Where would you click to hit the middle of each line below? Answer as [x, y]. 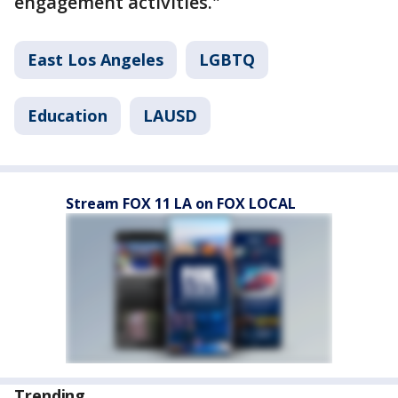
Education [68, 115]
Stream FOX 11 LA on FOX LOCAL [181, 203]
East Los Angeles [96, 60]
